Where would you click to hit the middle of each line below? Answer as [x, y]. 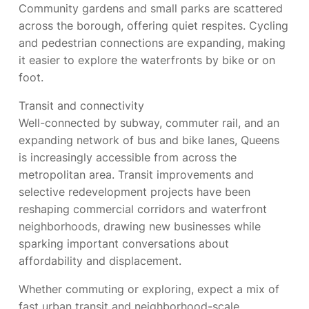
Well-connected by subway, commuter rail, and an [149, 123]
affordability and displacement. [100, 261]
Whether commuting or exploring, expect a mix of [149, 289]
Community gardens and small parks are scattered [151, 8]
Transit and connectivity [81, 106]
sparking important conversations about [124, 243]
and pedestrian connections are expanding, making [152, 43]
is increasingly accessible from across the [128, 157]
